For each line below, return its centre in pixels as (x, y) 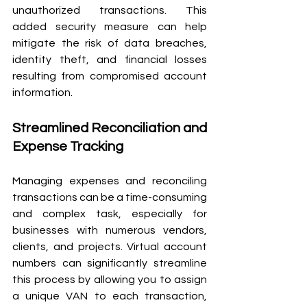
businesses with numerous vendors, (110, 230)
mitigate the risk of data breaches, (110, 43)
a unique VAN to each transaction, (110, 296)
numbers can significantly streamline (110, 263)
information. (42, 92)
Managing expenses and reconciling (110, 181)
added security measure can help (110, 26)
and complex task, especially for (110, 213)
